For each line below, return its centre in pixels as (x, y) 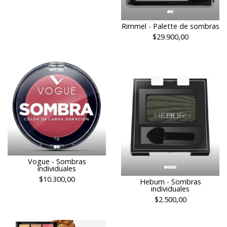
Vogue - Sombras (57, 161)
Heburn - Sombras (170, 182)
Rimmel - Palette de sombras (170, 26)
